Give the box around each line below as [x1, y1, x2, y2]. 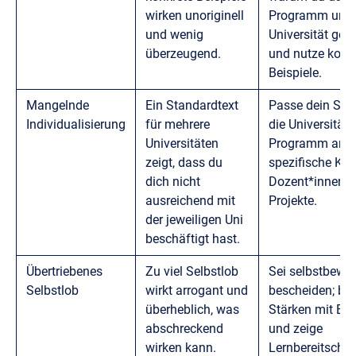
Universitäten [145, 135, 219, 151]
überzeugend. [145, 45, 221, 61]
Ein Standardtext [145, 97, 238, 113]
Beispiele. [269, 64, 322, 80]
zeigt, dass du [145, 154, 222, 170]
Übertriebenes [26, 263, 103, 279]
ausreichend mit [145, 192, 235, 208]
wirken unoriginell [145, 7, 244, 23]
